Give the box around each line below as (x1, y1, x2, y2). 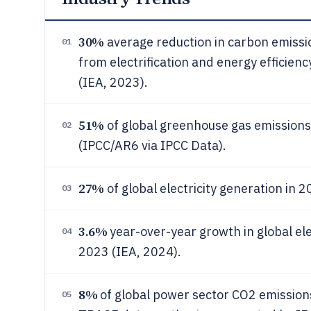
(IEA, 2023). (78, 74, 148, 90)
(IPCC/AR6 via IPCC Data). (78, 137, 226, 153)
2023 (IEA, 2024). (78, 244, 181, 260)
